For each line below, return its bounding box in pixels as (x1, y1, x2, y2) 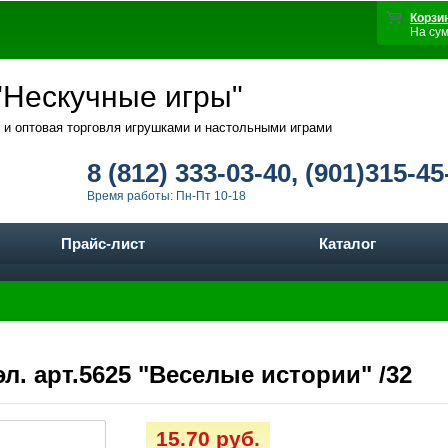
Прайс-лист (60, 235, 145, 252)
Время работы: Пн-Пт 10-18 (87, 189, 246, 203)
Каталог (319, 235, 376, 252)
